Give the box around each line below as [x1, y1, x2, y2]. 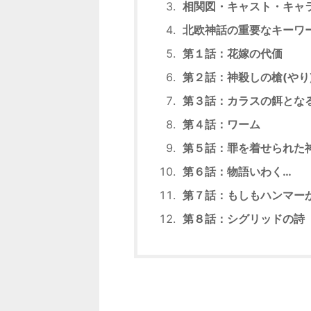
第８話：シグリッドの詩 [183, 212, 305, 226]
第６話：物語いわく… [183, 165, 292, 179]
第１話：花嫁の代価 [183, 47, 283, 61]
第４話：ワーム [183, 117, 260, 132]
